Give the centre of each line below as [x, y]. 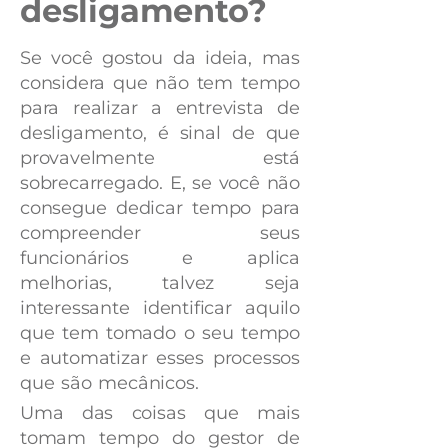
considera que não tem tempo [160, 82]
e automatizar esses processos [160, 357]
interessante [81, 307]
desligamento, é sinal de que [160, 132]
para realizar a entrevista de [160, 107]
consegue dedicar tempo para [160, 207]
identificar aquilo [221, 307]
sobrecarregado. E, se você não [160, 182]
